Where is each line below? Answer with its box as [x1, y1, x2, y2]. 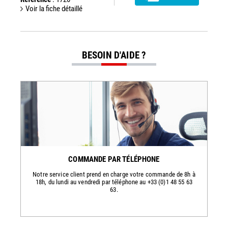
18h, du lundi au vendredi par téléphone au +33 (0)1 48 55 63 [36, 178, 192, 186]
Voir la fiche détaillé [25, 4, 82, 13]
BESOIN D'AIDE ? [81, 49, 147, 61]
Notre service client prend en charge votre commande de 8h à [33, 170, 195, 178]
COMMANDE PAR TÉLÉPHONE [68, 154, 160, 164]
